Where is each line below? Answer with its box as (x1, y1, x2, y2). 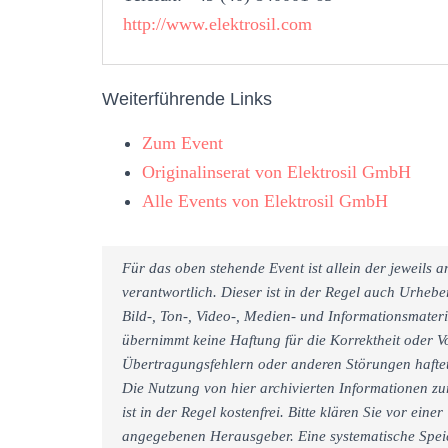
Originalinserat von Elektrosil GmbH (142, 161, 411, 182)
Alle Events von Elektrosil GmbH (142, 190, 388, 211)
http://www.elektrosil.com (123, 13, 312, 34)
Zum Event (142, 132, 223, 153)
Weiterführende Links (102, 88, 272, 109)
